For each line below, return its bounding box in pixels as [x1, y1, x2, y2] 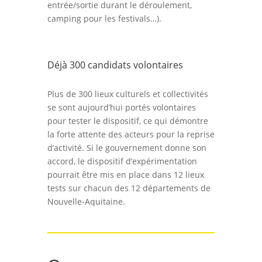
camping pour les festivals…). [47, 12, 161, 24]
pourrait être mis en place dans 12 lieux [47, 168, 204, 180]
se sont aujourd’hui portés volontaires [47, 101, 196, 113]
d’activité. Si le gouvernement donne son [47, 142, 206, 153]
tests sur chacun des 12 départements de [47, 182, 211, 194]
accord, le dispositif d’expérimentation [47, 155, 197, 167]
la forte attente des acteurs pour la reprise [47, 128, 215, 140]
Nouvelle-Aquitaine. [47, 195, 125, 207]
